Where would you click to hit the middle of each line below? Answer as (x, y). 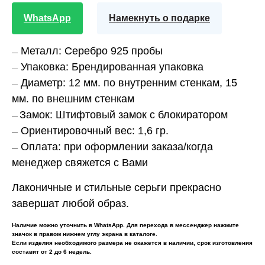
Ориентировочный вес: (78, 130)
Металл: (41, 51)
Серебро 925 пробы (114, 51)
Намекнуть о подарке (159, 18)
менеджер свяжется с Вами (80, 162)
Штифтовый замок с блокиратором (140, 114)
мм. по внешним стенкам (73, 98)
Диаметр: (43, 83)
